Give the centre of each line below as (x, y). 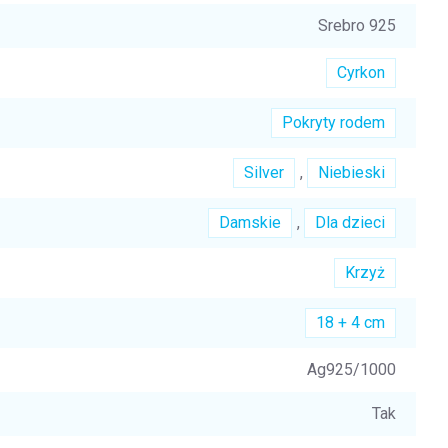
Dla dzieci (350, 222)
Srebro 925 (357, 25)
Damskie (250, 222)
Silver (264, 172)
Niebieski (351, 172)
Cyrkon (361, 72)
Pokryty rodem (333, 122)
